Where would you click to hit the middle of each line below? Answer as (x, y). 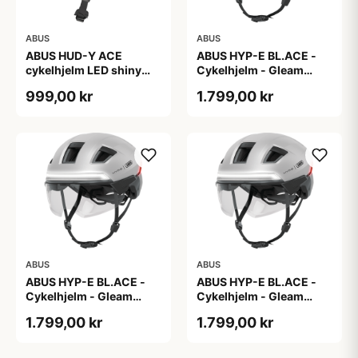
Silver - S (221, 310)
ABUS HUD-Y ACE (74, 55)
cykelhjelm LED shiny (84, 70)
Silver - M (52, 310)
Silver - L (221, 84)
